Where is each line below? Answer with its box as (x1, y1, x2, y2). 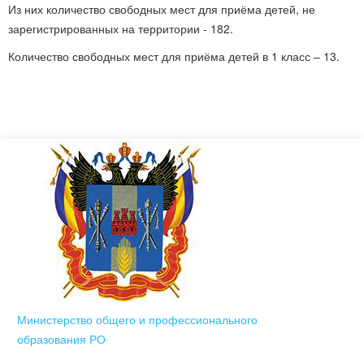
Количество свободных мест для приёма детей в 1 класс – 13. (8, 48, 340, 64)
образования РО (17, 331, 106, 347)
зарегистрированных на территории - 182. (8, 20, 233, 37)
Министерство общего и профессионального (17, 311, 258, 327)
